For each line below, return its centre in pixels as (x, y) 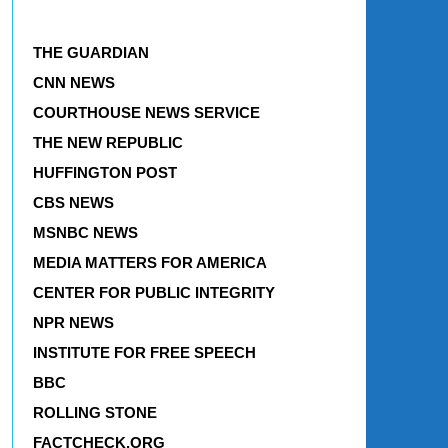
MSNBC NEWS (85, 232)
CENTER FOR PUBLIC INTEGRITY (153, 292)
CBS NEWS (73, 202)
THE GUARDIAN (90, 52)
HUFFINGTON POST (104, 172)
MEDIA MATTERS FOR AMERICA (149, 262)
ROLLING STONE (94, 412)
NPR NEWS (73, 322)
